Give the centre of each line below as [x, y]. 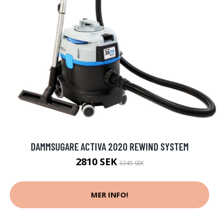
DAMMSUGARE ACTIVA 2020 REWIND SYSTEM [109, 146]
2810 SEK [97, 161]
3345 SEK [131, 163]
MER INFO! [109, 195]
